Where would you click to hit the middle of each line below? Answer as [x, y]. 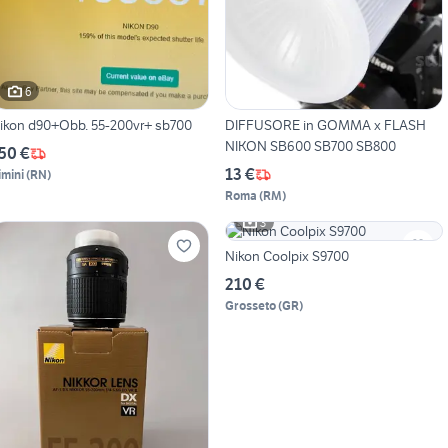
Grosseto [250, 306]
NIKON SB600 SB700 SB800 [310, 146]
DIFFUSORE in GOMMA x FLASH [325, 125]
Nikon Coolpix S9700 [286, 256]
